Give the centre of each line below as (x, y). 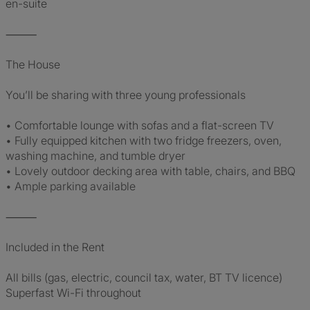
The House (33, 64)
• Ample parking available (71, 186)
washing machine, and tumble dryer (95, 156)
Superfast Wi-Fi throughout (73, 293)
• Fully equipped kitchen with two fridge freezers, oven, (144, 140)
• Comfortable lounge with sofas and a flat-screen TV (140, 125)
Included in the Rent (55, 247)
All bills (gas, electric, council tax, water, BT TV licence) (144, 277)
